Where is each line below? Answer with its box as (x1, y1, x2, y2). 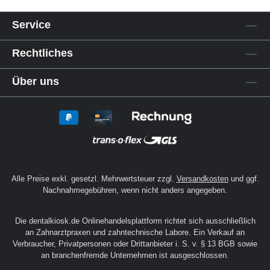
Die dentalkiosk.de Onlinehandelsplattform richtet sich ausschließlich (14, 216, 256, 225)
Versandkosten (176, 174, 228, 183)
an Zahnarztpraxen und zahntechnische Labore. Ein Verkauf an (25, 228, 245, 237)
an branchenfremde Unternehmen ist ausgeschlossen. (41, 251, 229, 260)
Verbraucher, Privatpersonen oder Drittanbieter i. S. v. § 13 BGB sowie (13, 239, 257, 248)
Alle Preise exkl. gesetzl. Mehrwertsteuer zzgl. (11, 174, 177, 183)
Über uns (12, 75, 59, 87)
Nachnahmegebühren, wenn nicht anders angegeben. (43, 186, 227, 195)
